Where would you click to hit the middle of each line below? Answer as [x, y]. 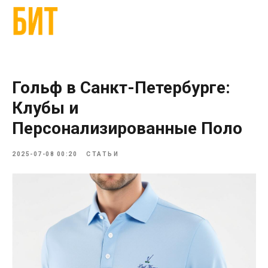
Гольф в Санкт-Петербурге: [121, 88]
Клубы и [45, 108]
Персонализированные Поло [127, 128]
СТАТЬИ [103, 154]
